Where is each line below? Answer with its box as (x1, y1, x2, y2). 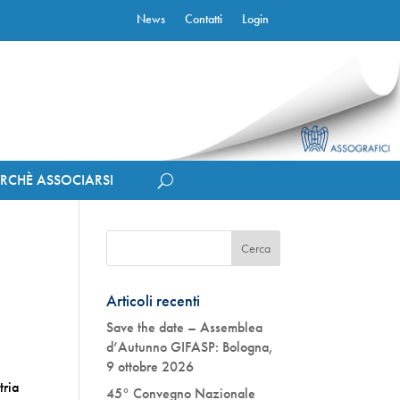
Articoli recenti (106, 290, 201, 311)
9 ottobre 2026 (106, 357, 195, 376)
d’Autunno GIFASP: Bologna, (106, 337, 274, 356)
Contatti (184, 11, 222, 27)
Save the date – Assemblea (106, 318, 263, 337)
